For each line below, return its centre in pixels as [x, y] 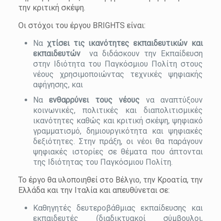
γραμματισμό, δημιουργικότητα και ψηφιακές [118, 131]
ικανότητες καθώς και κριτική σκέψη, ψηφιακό [118, 121]
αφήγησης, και [58, 85]
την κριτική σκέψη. [52, 8]
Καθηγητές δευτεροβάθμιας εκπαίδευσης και [118, 208]
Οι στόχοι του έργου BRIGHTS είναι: [82, 25]
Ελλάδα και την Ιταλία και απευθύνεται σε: [94, 190]
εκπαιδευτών [59, 54]
